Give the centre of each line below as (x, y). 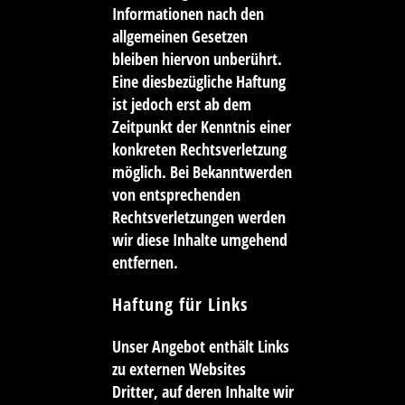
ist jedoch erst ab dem (181, 104)
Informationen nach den (188, 14)
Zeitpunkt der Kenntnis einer (201, 127)
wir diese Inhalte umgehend (199, 240)
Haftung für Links (179, 305)
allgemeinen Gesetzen (179, 37)
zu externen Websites (179, 369)
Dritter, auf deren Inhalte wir (202, 392)
